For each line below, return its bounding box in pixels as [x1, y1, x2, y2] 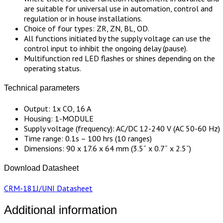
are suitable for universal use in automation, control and [24, 3, 213, 14]
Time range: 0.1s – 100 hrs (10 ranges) [24, 133, 152, 143]
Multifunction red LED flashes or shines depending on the [24, 53, 215, 64]
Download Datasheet [4, 163, 79, 172]
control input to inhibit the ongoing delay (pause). [24, 43, 188, 54]
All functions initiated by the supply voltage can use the [24, 33, 211, 44]
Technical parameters [4, 84, 80, 93]
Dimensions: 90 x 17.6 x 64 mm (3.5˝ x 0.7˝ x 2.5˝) [24, 143, 191, 153]
